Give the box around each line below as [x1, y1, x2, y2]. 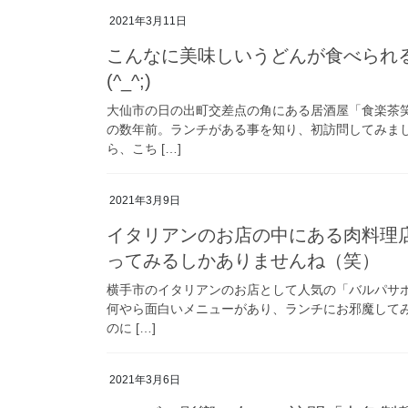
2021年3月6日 [109, 372, 180, 386]
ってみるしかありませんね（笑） [107, 250, 380, 270]
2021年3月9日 [109, 194, 180, 208]
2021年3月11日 [109, 15, 187, 28]
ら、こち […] [107, 141, 181, 157]
